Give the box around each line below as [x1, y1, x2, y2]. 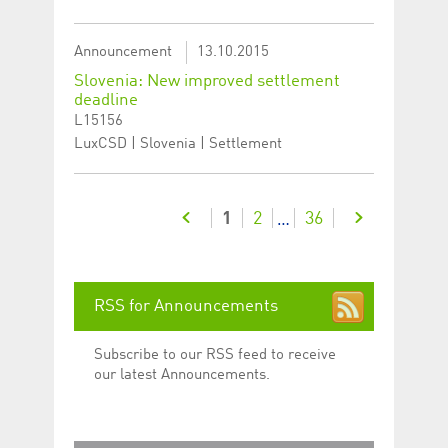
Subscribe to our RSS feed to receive [94, 347, 336, 363]
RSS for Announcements [94, 297, 278, 315]
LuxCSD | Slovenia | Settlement [74, 136, 282, 152]
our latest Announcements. [94, 367, 270, 383]
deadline [74, 91, 138, 109]
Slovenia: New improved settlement [74, 72, 340, 90]
